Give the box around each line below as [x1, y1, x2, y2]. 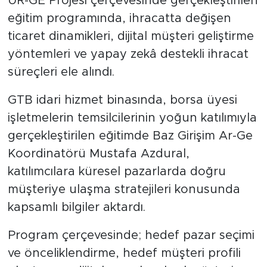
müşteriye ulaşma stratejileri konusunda [7, 183, 240, 195]
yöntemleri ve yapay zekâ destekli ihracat [7, 48, 249, 60]
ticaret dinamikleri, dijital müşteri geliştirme [7, 30, 254, 42]
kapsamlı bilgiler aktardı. [7, 201, 145, 213]
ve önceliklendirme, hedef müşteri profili [7, 247, 241, 259]
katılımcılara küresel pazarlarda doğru [7, 165, 226, 178]
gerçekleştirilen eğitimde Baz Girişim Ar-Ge [7, 129, 253, 142]
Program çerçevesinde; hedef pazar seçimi [7, 229, 254, 241]
